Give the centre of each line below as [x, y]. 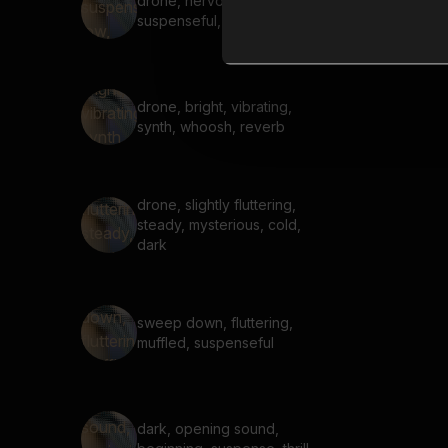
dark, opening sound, [208, 428]
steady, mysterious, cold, [219, 224]
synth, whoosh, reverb [211, 126]
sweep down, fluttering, [215, 322]
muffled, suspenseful [205, 342]
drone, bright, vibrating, [214, 106]
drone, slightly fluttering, [216, 204]
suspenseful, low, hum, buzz [230, 20]
